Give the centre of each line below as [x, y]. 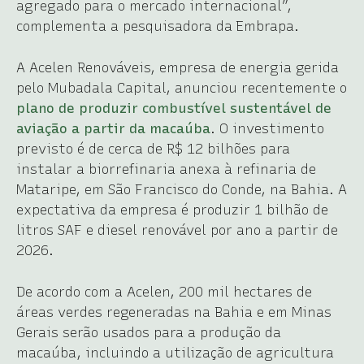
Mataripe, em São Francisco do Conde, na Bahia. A [182, 189]
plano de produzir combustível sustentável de [174, 108]
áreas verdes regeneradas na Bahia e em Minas [174, 312]
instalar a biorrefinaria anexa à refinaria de [166, 169]
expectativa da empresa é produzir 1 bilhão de [172, 209]
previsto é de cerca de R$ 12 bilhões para [153, 148]
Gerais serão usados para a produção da [149, 332]
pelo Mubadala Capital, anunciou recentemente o [182, 87]
